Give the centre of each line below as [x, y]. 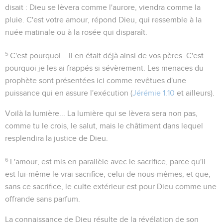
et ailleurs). [195, 93]
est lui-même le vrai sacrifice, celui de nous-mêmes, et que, [108, 174]
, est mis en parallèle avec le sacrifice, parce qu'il [122, 162]
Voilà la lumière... [35, 113]
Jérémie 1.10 [154, 93]
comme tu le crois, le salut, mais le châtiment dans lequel [104, 126]
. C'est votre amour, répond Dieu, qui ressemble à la [112, 20]
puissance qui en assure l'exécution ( [69, 93]
